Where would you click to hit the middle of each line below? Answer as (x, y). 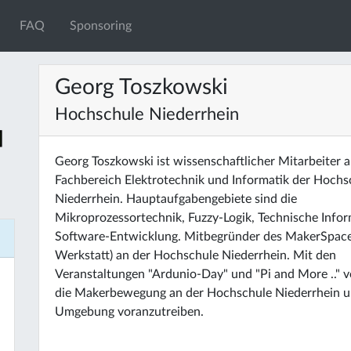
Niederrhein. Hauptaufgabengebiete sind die (176, 199)
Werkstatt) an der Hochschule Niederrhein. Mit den (195, 255)
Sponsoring (101, 26)
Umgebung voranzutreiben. (129, 312)
